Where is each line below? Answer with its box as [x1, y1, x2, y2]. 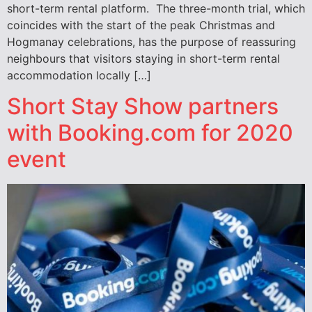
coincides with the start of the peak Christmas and [7, 17, 275, 32]
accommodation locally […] [7, 68, 151, 82]
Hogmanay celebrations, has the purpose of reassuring [7, 34, 296, 49]
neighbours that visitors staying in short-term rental [7, 51, 280, 65]
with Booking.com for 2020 [7, 119, 293, 147]
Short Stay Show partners [7, 93, 279, 120]
